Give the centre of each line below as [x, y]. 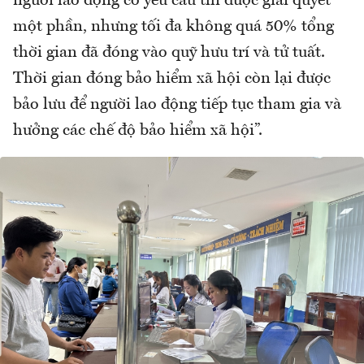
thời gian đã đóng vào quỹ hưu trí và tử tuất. [169, 53]
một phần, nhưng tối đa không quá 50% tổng [173, 27]
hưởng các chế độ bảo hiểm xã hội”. [140, 131]
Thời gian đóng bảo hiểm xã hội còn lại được [172, 79]
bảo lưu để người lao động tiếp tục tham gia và [177, 105]
